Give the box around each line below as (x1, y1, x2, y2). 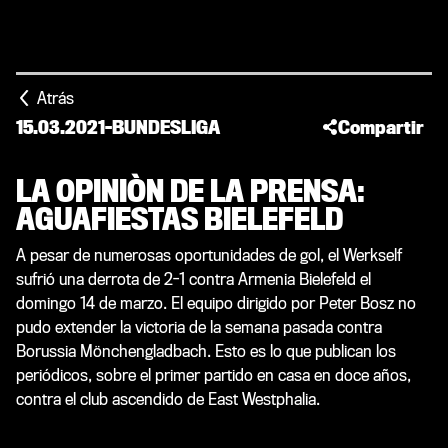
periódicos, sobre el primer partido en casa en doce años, (16, 366, 411, 385)
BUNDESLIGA (112, 116, 220, 138)
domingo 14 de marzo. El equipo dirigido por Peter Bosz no (16, 294, 416, 313)
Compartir (337, 117, 424, 138)
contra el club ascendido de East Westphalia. (16, 390, 320, 409)
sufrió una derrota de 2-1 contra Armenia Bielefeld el (16, 270, 371, 289)
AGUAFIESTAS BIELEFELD (16, 203, 343, 237)
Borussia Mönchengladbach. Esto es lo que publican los (16, 342, 396, 361)
